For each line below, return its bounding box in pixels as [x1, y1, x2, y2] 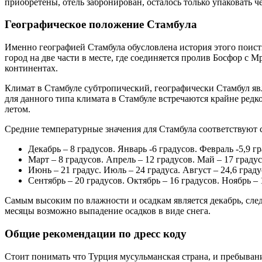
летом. [5, 104, 30, 115]
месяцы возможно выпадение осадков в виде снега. [5, 206, 211, 216]
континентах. [5, 63, 58, 74]
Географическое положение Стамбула [5, 18, 197, 31]
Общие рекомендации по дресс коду [5, 227, 187, 240]
